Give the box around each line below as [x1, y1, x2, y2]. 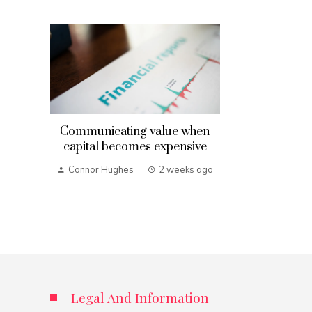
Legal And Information [71, 288, 209, 306]
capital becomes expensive [63, 139, 207, 155]
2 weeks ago [158, 163, 213, 175]
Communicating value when [60, 123, 210, 139]
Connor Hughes [68, 163, 134, 175]
